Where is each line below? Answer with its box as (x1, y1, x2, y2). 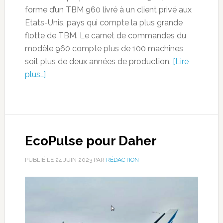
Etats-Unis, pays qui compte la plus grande (24, 18, 183, 28)
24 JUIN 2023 (55, 156, 92, 164)
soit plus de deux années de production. (24, 57, 173, 67)
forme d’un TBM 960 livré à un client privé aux (24, 5, 192, 15)
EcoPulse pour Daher (24, 133, 157, 149)
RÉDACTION (106, 156, 139, 164)
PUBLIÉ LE (24, 156, 55, 164)
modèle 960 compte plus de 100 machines (24, 44, 183, 54)
